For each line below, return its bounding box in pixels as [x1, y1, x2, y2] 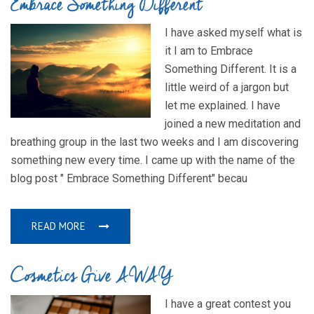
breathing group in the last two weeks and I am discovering [11, 135, 299, 149]
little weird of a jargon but [165, 81, 289, 95]
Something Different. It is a [165, 62, 296, 76]
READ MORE [32, 219, 88, 233]
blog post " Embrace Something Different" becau [11, 172, 247, 186]
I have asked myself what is [165, 26, 302, 40]
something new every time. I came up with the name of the [11, 153, 295, 168]
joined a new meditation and [165, 117, 301, 131]
